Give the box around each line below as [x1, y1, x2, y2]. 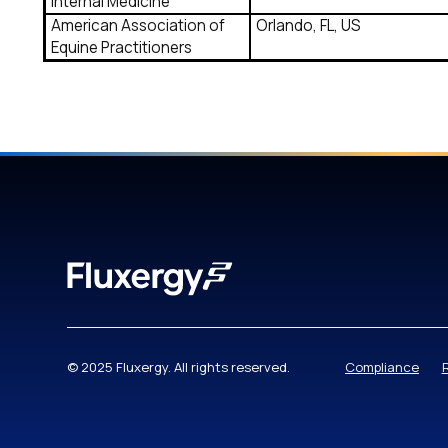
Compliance [345, 357, 419, 376]
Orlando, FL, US [256, 15, 362, 37]
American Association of [50, 15, 225, 37]
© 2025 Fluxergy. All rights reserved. [67, 357, 291, 376]
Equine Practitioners [50, 37, 192, 59]
